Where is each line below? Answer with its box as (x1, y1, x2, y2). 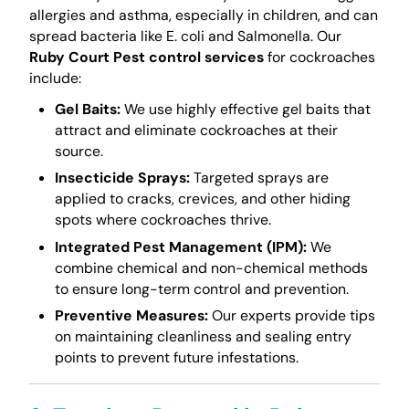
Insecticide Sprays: (54, 168, 190, 188)
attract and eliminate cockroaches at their (54, 120, 338, 140)
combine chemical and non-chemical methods (54, 257, 368, 278)
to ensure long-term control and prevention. (54, 278, 349, 299)
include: (28, 68, 81, 88)
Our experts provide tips (207, 305, 375, 325)
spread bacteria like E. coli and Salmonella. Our (28, 26, 341, 46)
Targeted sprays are (189, 168, 329, 188)
